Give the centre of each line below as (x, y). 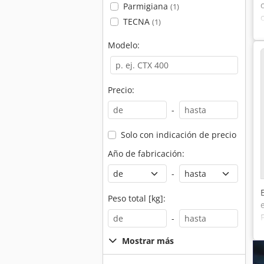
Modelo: (124, 45)
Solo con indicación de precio (178, 135)
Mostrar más (148, 241)
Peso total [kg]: (137, 198)
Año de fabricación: (146, 154)
